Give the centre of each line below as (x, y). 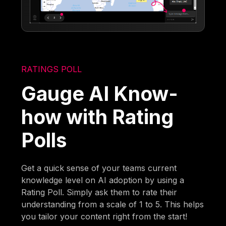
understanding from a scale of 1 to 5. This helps (113, 205)
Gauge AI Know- (100, 94)
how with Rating (98, 117)
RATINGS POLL (52, 69)
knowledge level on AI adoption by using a (103, 180)
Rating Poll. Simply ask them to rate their (99, 192)
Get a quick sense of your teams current (99, 168)
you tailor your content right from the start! (104, 217)
